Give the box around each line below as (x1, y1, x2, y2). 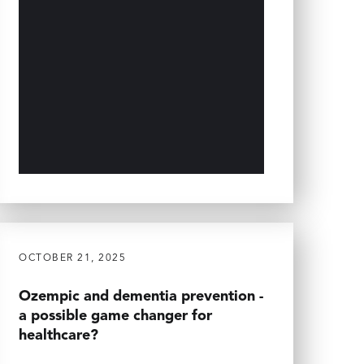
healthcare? (19, 327, 98, 343)
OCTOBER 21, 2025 (19, 253, 126, 263)
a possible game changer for (19, 308, 212, 323)
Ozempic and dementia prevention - (19, 288, 263, 304)
